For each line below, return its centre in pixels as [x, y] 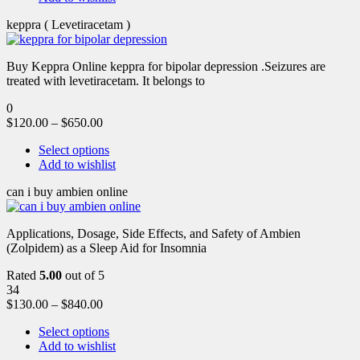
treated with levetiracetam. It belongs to [106, 80]
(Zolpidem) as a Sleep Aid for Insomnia [106, 247]
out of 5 [83, 275]
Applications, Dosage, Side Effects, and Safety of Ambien [153, 233]
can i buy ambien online [67, 191]
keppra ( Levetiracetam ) [68, 24]
